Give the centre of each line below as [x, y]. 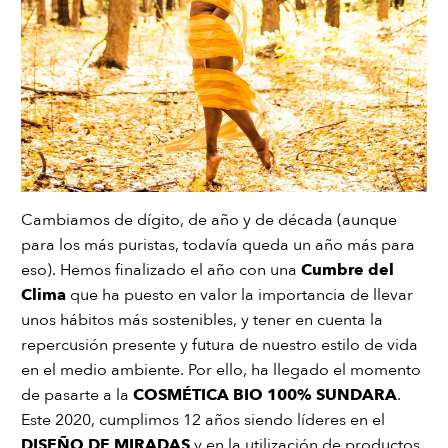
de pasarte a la [77, 395]
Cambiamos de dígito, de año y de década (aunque [209, 220]
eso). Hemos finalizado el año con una [161, 270]
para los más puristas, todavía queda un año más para [218, 245]
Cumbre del [347, 270]
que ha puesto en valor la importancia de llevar [239, 295]
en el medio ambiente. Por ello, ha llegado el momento [221, 370]
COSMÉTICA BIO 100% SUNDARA [265, 395]
